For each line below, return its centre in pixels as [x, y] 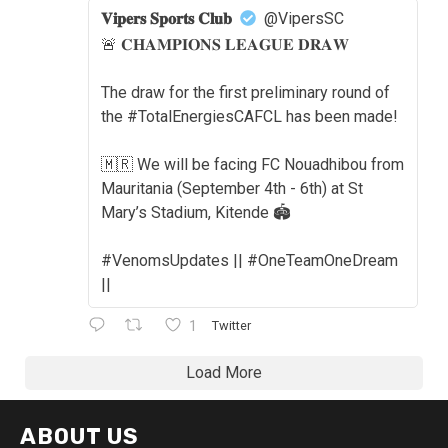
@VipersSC [304, 18]
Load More [224, 372]
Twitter [231, 326]
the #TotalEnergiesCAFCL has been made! [249, 116]
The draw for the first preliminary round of [245, 92]
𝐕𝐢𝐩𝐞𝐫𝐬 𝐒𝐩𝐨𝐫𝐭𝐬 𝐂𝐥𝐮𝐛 [166, 18]
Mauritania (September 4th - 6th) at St [232, 188]
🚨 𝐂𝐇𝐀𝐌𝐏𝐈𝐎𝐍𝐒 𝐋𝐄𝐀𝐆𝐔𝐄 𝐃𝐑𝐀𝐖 [225, 44]
